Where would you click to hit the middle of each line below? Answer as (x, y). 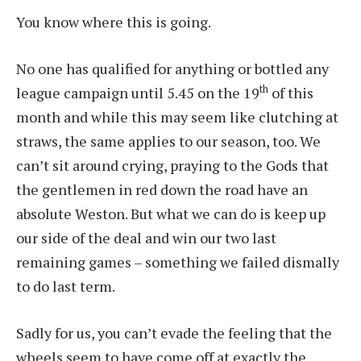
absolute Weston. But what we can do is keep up (171, 213)
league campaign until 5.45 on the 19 (138, 92)
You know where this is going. (114, 22)
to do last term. (66, 286)
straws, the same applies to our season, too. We (168, 141)
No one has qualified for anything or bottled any (172, 68)
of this (291, 92)
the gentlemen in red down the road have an (162, 189)
